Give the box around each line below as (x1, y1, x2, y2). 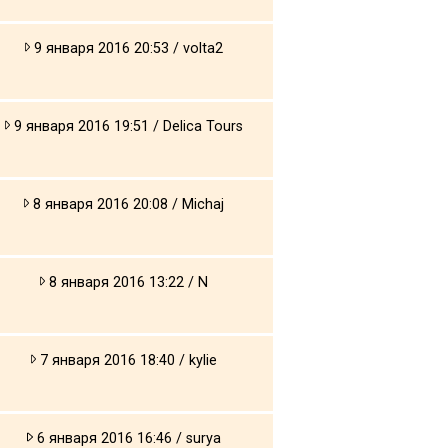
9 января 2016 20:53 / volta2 (30, 39, 224, 57)
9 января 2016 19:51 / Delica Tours (10, 117, 244, 135)
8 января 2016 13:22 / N (45, 273, 209, 291)
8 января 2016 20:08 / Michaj (29, 195, 225, 213)
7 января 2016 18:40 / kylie (36, 351, 218, 369)
